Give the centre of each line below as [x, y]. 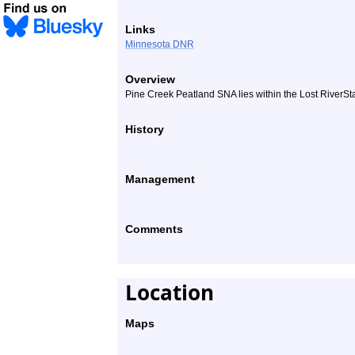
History [145, 129]
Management [160, 179]
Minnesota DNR [160, 44]
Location [170, 292]
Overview [150, 79]
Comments [154, 229]
